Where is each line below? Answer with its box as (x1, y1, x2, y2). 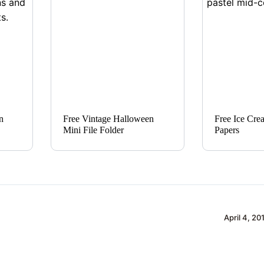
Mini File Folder (62, 124, 124, 135)
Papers (214, 124, 239, 135)
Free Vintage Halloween (62, 113, 154, 124)
